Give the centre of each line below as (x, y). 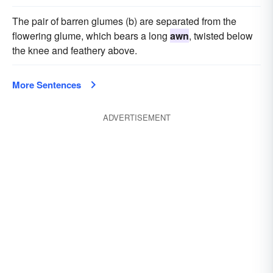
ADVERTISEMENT (136, 117)
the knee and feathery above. (75, 50)
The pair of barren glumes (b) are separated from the (124, 21)
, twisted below (221, 36)
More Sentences (47, 85)
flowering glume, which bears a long (91, 36)
